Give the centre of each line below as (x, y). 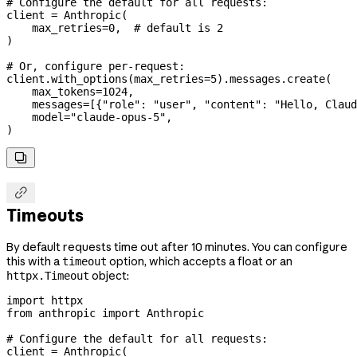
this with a (34, 261)
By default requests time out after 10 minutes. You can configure (177, 247)
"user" (172, 104)
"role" (121, 104)
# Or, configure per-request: (96, 66)
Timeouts (45, 216)
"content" (233, 104)
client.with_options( (70, 78)
